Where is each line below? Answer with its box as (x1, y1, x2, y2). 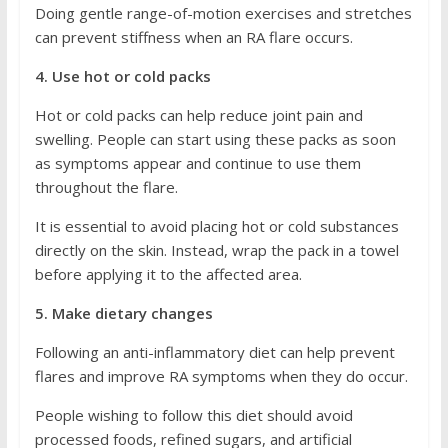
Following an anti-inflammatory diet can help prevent (34, 342, 395, 362)
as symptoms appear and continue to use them (34, 153, 361, 173)
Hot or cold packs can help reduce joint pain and (34, 105, 363, 125)
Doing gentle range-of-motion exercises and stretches (34, 3, 412, 23)
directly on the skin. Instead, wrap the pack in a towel (34, 240, 399, 260)
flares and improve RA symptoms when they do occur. (34, 366, 408, 386)
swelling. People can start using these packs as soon (34, 129, 396, 149)
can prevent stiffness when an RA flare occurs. (34, 27, 353, 47)
